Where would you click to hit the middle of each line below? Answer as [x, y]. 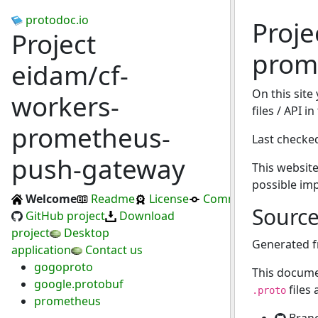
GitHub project [65, 216]
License [169, 199]
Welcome [51, 199]
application [41, 250]
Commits [227, 199]
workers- [65, 106]
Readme [113, 199]
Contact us [114, 250]
